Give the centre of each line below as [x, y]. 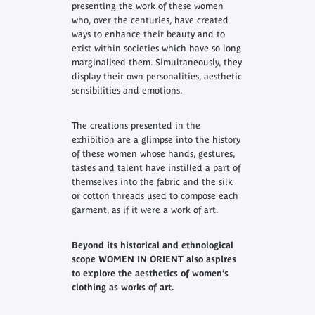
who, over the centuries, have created [150, 20]
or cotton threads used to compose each [155, 196]
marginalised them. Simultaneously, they [156, 63]
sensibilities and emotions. [127, 91]
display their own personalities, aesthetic [156, 77]
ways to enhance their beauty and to [148, 34]
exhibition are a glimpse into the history [156, 140]
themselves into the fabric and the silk [152, 182]
